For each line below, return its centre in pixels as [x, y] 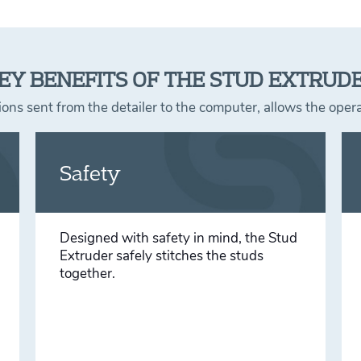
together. [87, 274]
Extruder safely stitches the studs [161, 256]
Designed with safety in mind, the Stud [178, 238]
